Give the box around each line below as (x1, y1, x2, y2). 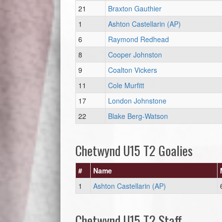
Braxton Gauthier (108, 3, 162, 13)
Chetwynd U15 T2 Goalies (75, 141, 193, 160)
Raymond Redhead (108, 34, 169, 44)
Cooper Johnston (108, 50, 162, 59)
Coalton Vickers (108, 65, 157, 75)
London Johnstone (108, 96, 166, 106)
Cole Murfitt (108, 80, 144, 90)
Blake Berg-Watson (108, 111, 168, 121)
